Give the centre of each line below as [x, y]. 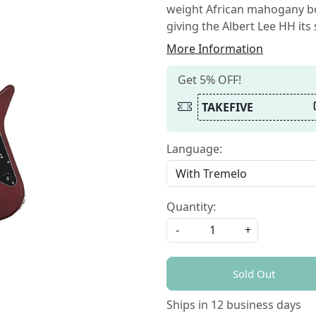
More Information [215, 48]
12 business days [256, 304]
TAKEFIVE [227, 107]
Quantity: [191, 206]
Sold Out [254, 273]
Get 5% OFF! [209, 79]
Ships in [189, 304]
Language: [194, 148]
